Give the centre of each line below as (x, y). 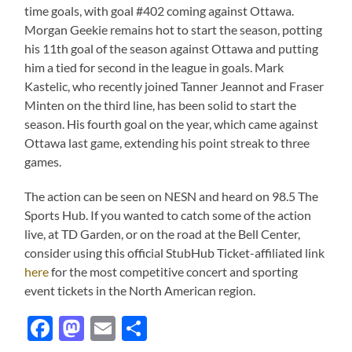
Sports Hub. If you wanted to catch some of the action (168, 214)
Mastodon (141, 328)
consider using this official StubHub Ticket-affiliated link (175, 252)
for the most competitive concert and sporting (174, 271)
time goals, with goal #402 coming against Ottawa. (159, 10)
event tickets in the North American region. (140, 290)
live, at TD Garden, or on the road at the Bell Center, (163, 233)
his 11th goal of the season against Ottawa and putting (172, 48)
